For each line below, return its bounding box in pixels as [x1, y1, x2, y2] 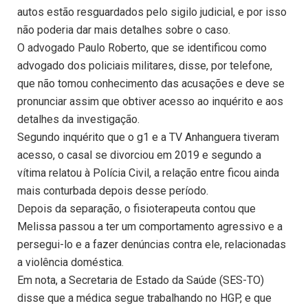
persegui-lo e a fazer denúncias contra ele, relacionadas [17, 238, 286, 252]
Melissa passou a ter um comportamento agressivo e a [17, 220, 283, 234]
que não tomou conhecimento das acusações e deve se [17, 77, 285, 91]
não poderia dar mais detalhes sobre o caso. [17, 23, 230, 37]
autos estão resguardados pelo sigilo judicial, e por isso [17, 5, 287, 19]
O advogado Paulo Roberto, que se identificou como [17, 41, 267, 55]
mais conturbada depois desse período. [17, 184, 208, 198]
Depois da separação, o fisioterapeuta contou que [17, 202, 256, 216]
